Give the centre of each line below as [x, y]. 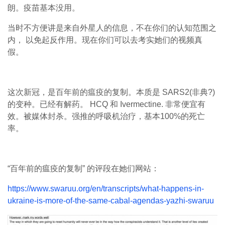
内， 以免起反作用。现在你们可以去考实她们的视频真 [105, 40]
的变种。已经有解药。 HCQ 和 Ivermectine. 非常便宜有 [106, 104]
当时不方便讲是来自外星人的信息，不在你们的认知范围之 [112, 28]
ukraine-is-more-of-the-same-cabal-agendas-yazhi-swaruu [111, 201]
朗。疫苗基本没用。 [44, 8]
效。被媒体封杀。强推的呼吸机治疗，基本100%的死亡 [106, 116]
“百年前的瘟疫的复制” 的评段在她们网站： [83, 168]
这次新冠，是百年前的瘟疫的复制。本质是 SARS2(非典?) [111, 92]
